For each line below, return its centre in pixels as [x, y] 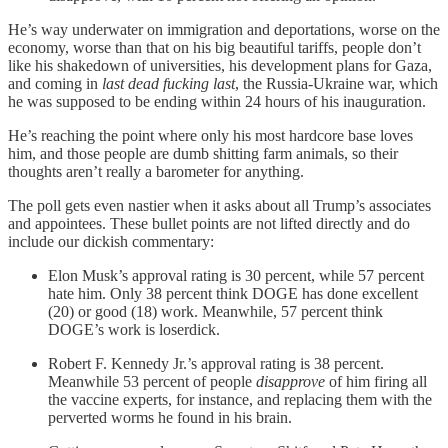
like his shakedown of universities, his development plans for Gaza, [220, 65]
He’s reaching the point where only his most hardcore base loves [210, 135]
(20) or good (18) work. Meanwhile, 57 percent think [215, 311]
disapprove [290, 381]
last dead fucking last [168, 83]
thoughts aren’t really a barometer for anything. [156, 171]
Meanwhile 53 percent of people [152, 381]
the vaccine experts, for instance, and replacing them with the [240, 399]
